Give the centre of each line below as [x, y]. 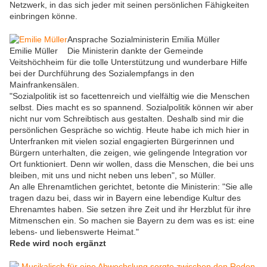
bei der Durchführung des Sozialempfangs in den [102, 74]
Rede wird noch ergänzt [58, 243]
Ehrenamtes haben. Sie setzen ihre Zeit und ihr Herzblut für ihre [130, 209]
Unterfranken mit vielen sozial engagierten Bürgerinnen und [122, 142]
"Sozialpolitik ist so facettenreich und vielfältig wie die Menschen [130, 96]
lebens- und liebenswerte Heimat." [74, 232]
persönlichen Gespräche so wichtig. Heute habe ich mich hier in [129, 130]
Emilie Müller [34, 51]
